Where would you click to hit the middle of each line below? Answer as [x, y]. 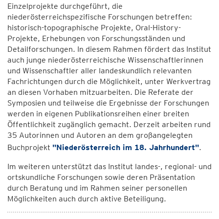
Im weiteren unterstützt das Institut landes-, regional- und [109, 166]
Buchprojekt [30, 147]
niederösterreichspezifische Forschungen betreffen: [100, 17]
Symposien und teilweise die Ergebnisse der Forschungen [108, 103]
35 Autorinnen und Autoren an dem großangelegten [100, 135]
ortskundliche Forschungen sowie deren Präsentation [101, 177]
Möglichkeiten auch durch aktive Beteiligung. [87, 199]
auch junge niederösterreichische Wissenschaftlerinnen [105, 60]
